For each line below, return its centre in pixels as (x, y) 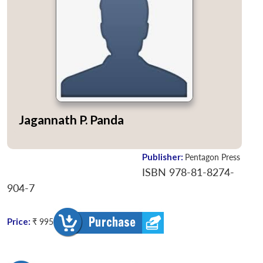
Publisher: (163, 157)
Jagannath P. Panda (71, 119)
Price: (20, 222)
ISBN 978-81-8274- (188, 173)
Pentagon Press (213, 157)
